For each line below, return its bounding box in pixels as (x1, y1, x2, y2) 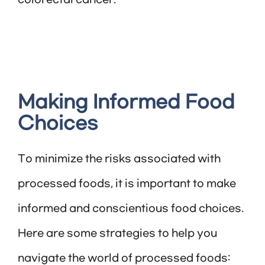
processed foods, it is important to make (18, 178, 236, 190)
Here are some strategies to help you (18, 228, 217, 240)
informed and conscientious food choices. (18, 203, 244, 215)
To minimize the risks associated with (18, 153, 221, 166)
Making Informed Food (18, 92, 235, 114)
